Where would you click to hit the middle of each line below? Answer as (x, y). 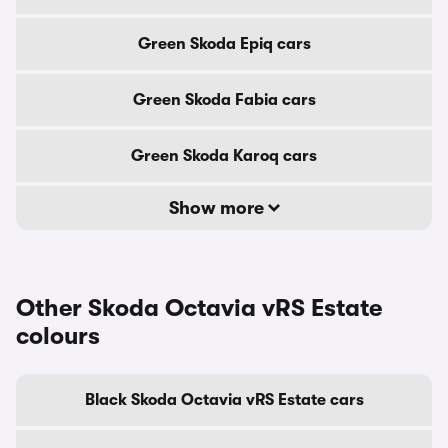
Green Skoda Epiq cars (224, 44)
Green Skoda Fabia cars (224, 100)
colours (58, 336)
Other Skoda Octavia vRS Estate (199, 308)
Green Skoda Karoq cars (224, 156)
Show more (218, 208)
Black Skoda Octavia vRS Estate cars (224, 400)
